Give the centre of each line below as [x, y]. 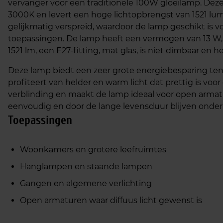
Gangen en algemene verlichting [86, 183]
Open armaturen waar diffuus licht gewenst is [111, 200]
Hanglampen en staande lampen [86, 167]
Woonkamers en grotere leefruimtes [93, 150]
